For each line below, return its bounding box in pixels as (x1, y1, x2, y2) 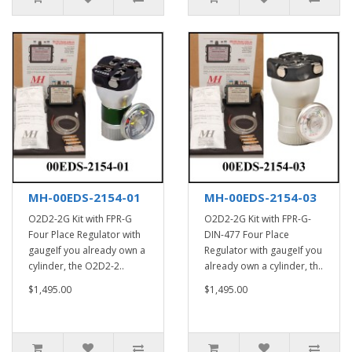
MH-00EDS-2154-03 (204, 189, 317, 205)
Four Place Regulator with (28, 228, 141, 241)
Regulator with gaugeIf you (204, 244, 322, 257)
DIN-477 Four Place (204, 228, 289, 241)
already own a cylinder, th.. (204, 259, 323, 273)
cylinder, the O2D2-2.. (28, 259, 124, 273)
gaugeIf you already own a (28, 244, 145, 257)
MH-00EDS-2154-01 (28, 189, 141, 205)
